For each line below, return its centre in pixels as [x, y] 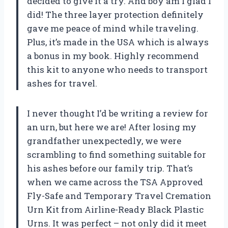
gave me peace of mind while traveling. [113, 28]
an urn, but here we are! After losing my [112, 127]
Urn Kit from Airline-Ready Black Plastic [115, 209]
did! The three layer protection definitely [115, 14]
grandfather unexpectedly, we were [104, 140]
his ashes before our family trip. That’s [110, 168]
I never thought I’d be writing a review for [118, 113]
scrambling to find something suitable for [117, 154]
